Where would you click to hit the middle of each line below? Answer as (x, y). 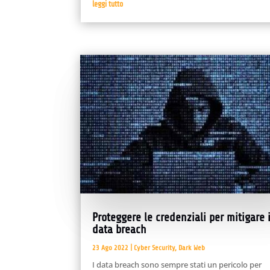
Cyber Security (155, 248)
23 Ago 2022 (111, 248)
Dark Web (192, 248)
